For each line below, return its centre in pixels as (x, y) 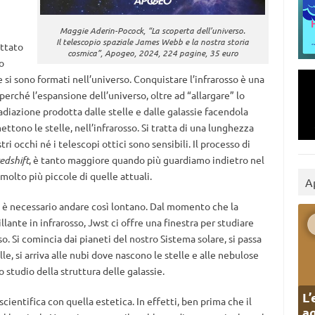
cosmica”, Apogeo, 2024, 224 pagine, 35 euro (153, 52)
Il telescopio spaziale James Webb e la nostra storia (153, 41)
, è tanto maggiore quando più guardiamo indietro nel (146, 160)
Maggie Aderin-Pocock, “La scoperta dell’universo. (153, 30)
